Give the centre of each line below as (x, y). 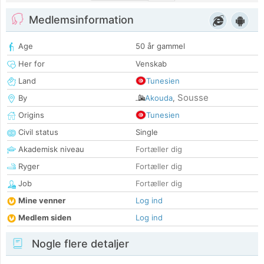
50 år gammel (160, 46)
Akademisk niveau (50, 149)
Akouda (159, 98)
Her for (30, 64)
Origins (30, 115)
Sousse (193, 98)
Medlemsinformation (81, 20)
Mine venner (42, 201)
